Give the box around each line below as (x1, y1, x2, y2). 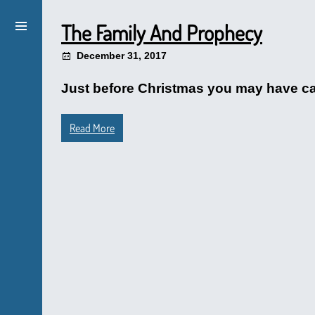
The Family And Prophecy (61, 19, 262, 46)
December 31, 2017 (77, 50, 167, 61)
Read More (70, 121, 115, 135)
